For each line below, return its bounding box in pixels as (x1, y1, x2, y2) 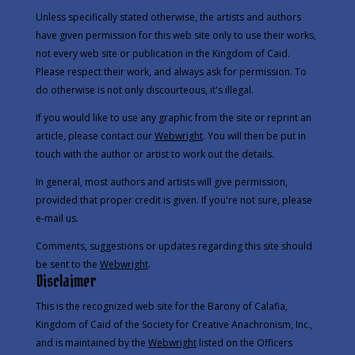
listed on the (198, 335, 254, 349)
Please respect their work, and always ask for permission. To (35, 64, 307, 78)
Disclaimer (35, 270, 97, 292)
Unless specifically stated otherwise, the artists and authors (35, 10, 301, 24)
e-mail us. (35, 211, 78, 225)
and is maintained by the (35, 335, 146, 349)
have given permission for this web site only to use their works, (35, 28, 316, 42)
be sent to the (35, 257, 97, 271)
